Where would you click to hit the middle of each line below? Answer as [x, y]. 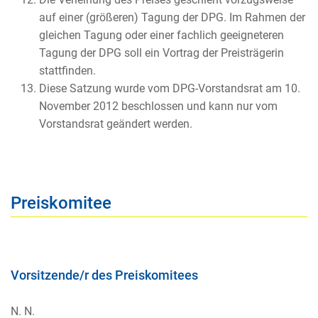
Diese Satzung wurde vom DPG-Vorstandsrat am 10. [170, 88]
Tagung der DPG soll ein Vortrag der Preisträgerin [161, 53]
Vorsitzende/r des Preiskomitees [104, 276]
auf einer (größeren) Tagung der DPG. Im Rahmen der [172, 17]
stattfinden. [67, 70]
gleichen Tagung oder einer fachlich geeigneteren [161, 35]
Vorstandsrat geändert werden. [116, 124]
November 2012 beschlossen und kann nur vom [158, 106]
